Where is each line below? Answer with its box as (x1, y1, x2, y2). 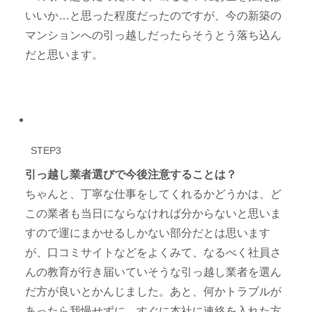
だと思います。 (25, 49, 104, 61)
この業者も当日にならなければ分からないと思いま (25, 207, 282, 219)
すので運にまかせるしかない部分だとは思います (25, 226, 271, 239)
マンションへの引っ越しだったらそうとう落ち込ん (25, 29, 282, 42)
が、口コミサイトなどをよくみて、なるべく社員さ (25, 246, 282, 258)
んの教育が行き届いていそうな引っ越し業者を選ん (25, 265, 282, 278)
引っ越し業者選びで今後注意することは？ (25, 168, 237, 180)
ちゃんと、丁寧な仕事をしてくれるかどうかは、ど (25, 187, 282, 200)
